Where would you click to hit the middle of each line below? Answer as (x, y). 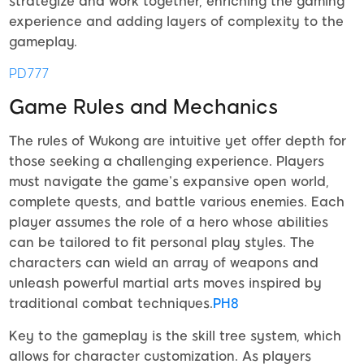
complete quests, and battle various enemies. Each (177, 201)
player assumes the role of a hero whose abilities (169, 222)
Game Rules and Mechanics (143, 106)
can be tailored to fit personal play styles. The (162, 242)
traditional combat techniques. (111, 303)
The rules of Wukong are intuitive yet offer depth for (178, 141)
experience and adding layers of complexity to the (176, 21)
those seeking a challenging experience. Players (167, 161)
